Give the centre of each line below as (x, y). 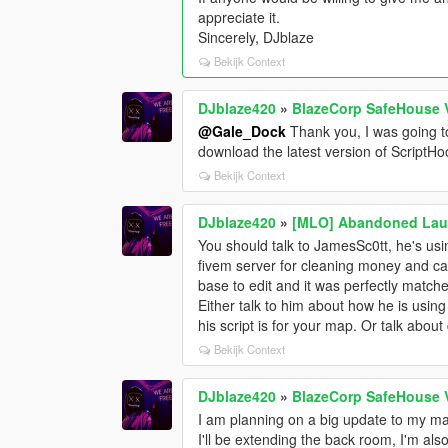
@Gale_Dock (242, 131)
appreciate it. (239, 17)
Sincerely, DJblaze (256, 37)
